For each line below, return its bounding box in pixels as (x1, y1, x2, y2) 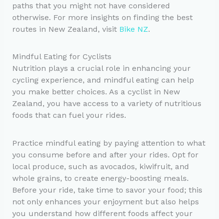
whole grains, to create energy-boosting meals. (12, 173, 189, 183)
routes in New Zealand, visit (12, 24, 119, 34)
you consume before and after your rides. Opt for (12, 150, 198, 159)
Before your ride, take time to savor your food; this (12, 185, 202, 195)
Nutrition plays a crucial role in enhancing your (12, 64, 191, 73)
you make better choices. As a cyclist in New (12, 87, 180, 97)
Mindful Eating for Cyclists (12, 52, 111, 62)
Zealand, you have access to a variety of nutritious (12, 99, 201, 109)
